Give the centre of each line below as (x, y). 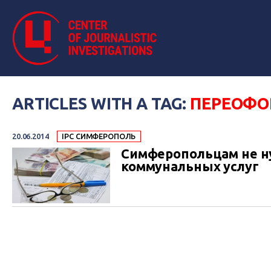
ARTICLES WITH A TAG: (101, 103)
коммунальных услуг (190, 167)
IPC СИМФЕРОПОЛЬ (99, 136)
